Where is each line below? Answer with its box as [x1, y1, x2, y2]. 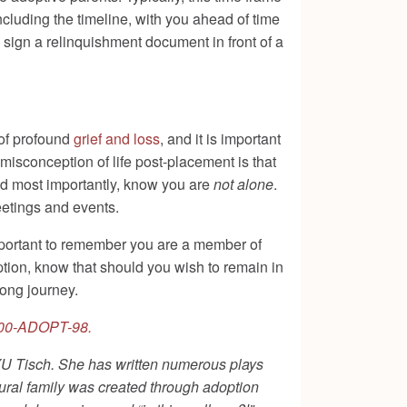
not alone [213, 174, 273, 195]
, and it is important [160, 128, 281, 150]
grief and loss [74, 128, 160, 150]
